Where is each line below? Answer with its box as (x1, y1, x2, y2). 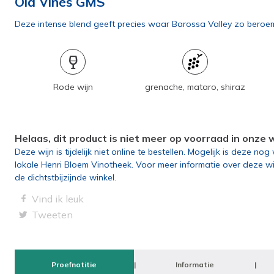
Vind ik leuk (32, 193, 84, 205)
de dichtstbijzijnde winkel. (15, 172, 116, 183)
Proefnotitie (51, 260, 97, 269)
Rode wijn (53, 81, 93, 92)
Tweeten (32, 209, 73, 221)
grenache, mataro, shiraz (145, 81, 245, 92)
